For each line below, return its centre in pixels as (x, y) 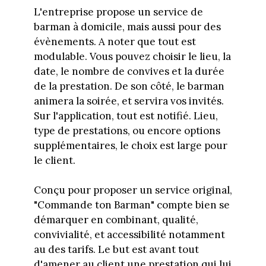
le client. (54, 160)
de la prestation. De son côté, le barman (129, 86)
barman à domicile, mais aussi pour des (127, 26)
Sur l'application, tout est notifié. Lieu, (126, 115)
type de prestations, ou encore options (127, 130)
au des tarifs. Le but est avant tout (116, 250)
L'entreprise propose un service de (118, 12)
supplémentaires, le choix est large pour (130, 145)
